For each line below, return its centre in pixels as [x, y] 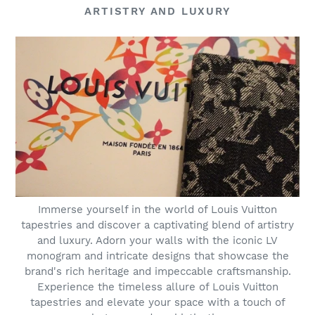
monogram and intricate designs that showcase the [157, 256]
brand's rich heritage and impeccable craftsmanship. [157, 271]
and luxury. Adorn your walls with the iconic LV [157, 240]
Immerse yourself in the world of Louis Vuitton [157, 209]
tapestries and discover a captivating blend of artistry [157, 225]
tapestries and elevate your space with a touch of [157, 302]
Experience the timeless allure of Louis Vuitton [157, 287]
